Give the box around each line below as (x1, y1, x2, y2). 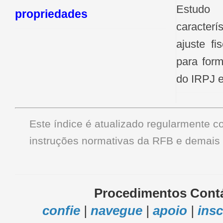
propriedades (15, 7, 88, 20)
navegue (90, 203, 142, 218)
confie (42, 203, 80, 218)
